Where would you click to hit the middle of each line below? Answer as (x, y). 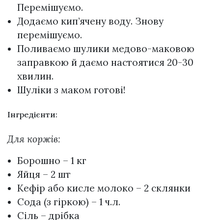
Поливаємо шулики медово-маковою (106, 48)
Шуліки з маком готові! (71, 90)
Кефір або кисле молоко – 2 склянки (104, 188)
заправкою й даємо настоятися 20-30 (105, 62)
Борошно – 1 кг (52, 161)
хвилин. (35, 76)
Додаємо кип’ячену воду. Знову (90, 21)
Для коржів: (34, 139)
